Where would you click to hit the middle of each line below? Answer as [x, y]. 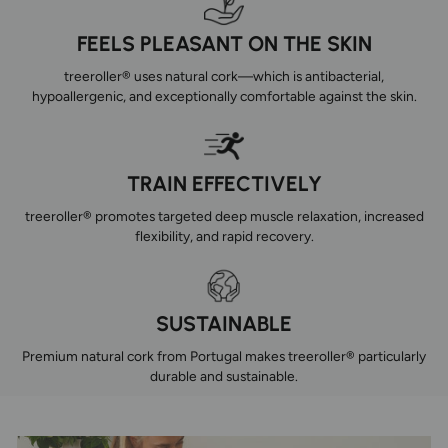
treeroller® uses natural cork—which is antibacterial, [224, 76]
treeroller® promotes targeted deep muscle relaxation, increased [224, 216]
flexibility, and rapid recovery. [224, 236]
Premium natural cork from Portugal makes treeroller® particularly [224, 356]
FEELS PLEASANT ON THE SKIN [224, 43]
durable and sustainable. [224, 376]
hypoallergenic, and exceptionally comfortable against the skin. [224, 96]
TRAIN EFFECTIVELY [224, 183]
